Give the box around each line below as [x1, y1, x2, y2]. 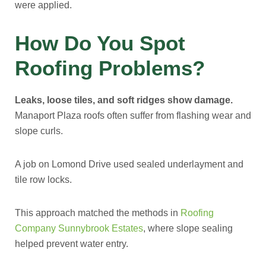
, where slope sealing [143, 223, 233, 233]
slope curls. [15, 126, 63, 136]
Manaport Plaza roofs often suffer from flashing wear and [15, 110, 251, 121]
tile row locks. [15, 175, 72, 185]
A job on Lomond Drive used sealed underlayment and [15, 159, 243, 169]
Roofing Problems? [15, 56, 205, 80]
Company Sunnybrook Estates [15, 223, 143, 233]
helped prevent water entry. [15, 239, 128, 249]
